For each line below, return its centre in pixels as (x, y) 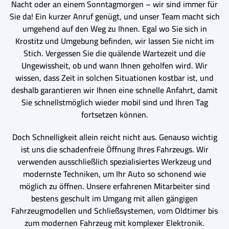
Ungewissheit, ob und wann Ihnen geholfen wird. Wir (114, 65)
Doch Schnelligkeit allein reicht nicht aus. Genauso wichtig (114, 137)
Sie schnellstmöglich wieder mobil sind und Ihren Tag (114, 102)
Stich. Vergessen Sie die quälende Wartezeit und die (114, 53)
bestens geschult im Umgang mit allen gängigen (114, 198)
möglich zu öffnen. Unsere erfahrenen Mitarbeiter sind (114, 186)
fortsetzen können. (114, 114)
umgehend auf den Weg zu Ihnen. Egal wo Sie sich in (114, 28)
